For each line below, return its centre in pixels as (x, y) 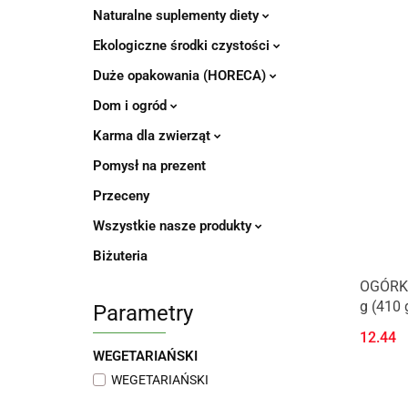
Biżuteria (120, 256)
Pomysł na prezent (149, 166)
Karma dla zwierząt (153, 136)
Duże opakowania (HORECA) (181, 76)
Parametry (143, 313)
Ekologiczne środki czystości (183, 46)
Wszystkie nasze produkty (174, 226)
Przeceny (121, 196)
